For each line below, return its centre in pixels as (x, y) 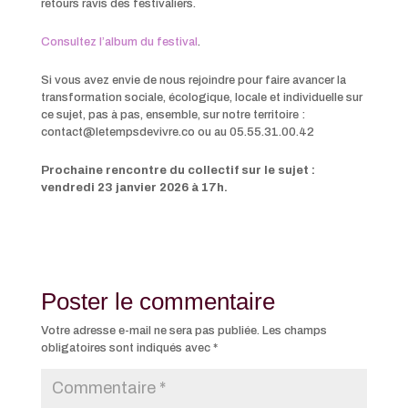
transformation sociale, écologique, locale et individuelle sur (201, 98)
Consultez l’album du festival (119, 42)
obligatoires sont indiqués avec (127, 348)
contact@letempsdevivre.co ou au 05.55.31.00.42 (177, 133)
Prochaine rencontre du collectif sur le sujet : (178, 171)
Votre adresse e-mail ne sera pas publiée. (150, 331)
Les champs (294, 331)
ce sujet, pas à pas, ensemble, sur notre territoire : (173, 115)
